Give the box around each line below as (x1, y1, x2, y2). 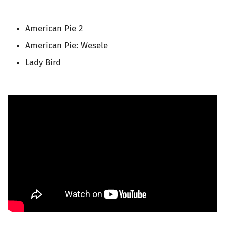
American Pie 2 (25, 23, 83, 34)
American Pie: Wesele (25, 40, 108, 51)
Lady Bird (25, 57, 61, 68)
